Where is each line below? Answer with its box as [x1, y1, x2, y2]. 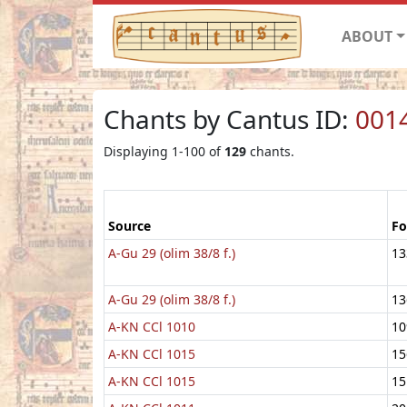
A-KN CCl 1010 [108, 317, 195, 335]
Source [108, 216, 151, 234]
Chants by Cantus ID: [104, 101, 355, 136]
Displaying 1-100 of [104, 142, 224, 160]
